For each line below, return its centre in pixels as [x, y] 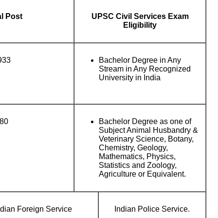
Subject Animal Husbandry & [148, 130]
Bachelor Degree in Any [140, 60]
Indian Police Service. [152, 209]
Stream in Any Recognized [145, 69]
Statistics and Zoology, [138, 165]
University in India [130, 78]
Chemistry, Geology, [133, 148]
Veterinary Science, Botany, [146, 139]
